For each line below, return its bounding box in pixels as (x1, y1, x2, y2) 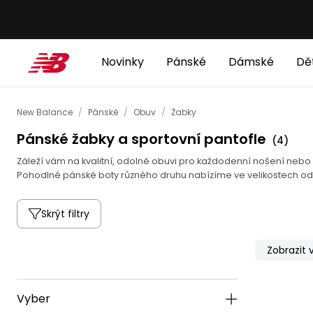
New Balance (17, 106, 73, 118)
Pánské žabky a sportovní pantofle (17, 129, 266, 149)
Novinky (101, 54, 144, 70)
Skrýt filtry (41, 207, 89, 221)
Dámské (228, 54, 274, 70)
